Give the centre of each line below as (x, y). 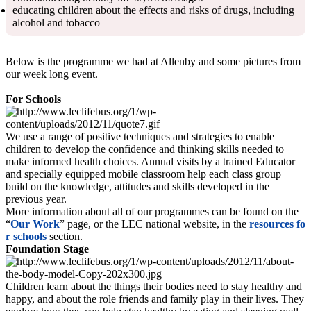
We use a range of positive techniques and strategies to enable (140, 136)
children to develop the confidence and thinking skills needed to (145, 149)
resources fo (277, 224)
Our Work (35, 224)
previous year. (36, 199)
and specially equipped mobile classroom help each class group (143, 174)
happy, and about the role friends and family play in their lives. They (155, 299)
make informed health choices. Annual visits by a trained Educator (150, 161)
